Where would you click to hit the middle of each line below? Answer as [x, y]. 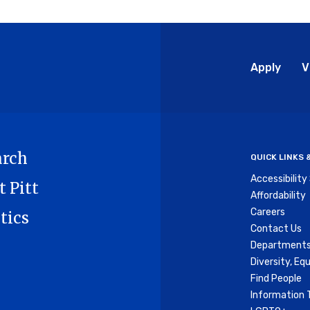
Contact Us [276, 229]
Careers [267, 212]
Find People [276, 279]
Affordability [278, 196]
